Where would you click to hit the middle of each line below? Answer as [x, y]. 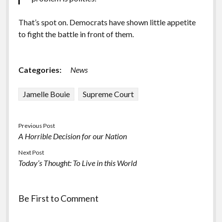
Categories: [40, 69]
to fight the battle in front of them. [76, 34]
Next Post [31, 152]
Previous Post [36, 125]
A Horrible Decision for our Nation [72, 136]
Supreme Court [108, 94]
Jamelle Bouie [46, 94]
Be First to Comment [58, 198]
